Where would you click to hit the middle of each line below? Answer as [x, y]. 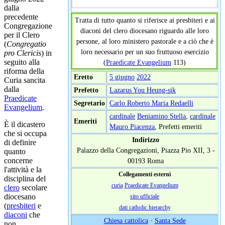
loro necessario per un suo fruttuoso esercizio [145, 51]
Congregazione [28, 26]
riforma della [24, 71]
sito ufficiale [145, 196]
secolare [33, 187]
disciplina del [25, 178]
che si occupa [25, 133]
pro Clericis [23, 53]
